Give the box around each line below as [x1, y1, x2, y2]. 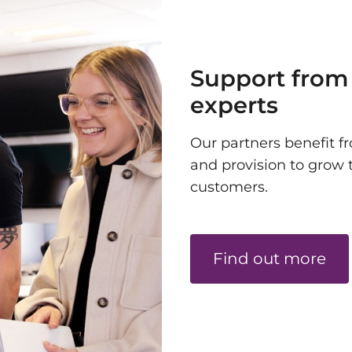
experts [190, 90, 278, 119]
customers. [190, 178, 268, 196]
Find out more [212, 248, 326, 269]
